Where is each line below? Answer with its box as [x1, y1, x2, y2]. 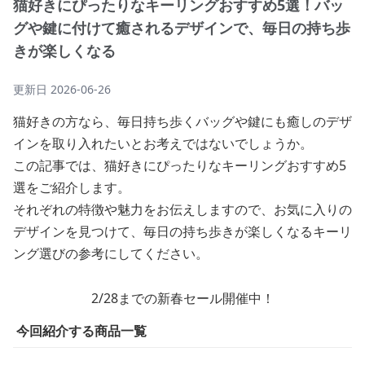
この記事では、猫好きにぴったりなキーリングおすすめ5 [13, 156, 346, 174]
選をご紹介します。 [13, 178, 130, 196]
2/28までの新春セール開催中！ [90, 289, 275, 307]
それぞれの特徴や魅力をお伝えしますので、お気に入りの [13, 200, 352, 218]
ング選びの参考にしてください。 [13, 244, 209, 262]
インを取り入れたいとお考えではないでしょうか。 [13, 134, 313, 152]
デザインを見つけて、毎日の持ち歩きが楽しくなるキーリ [13, 222, 352, 240]
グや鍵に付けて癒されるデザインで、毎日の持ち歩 [13, 18, 350, 37]
